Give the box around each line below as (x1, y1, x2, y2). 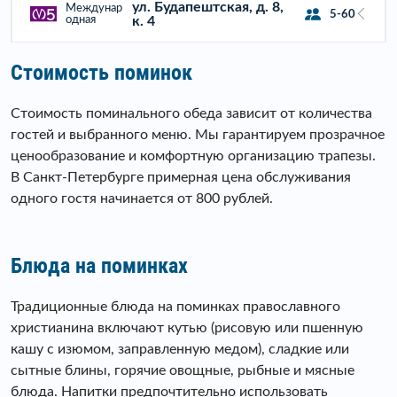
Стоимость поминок (11, 60, 192, 86)
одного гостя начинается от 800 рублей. (11, 191, 273, 206)
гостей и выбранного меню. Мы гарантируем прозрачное (11, 128, 385, 143)
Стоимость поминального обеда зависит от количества (11, 106, 372, 121)
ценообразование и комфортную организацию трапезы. (11, 149, 376, 164)
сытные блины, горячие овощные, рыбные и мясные (11, 363, 354, 378)
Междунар (66, 3, 122, 15)
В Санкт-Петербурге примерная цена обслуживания (11, 170, 351, 185)
